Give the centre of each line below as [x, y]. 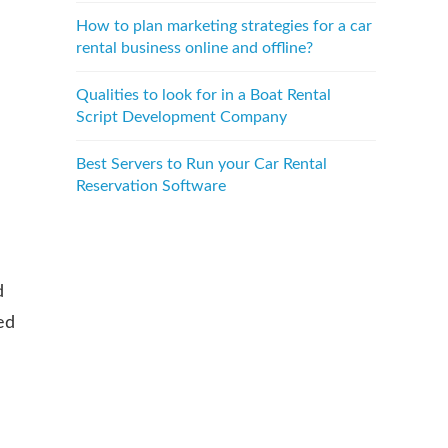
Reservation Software [151, 186]
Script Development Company [181, 117]
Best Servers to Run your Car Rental [201, 164]
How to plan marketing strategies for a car [224, 26]
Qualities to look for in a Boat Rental [203, 95]
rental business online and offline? [194, 48]
